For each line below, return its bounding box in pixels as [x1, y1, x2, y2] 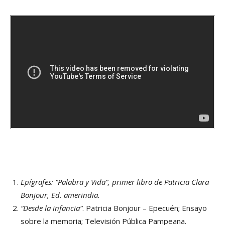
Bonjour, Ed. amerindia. [21, 189, 100, 200]
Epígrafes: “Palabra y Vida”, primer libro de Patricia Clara [21, 176, 209, 187]
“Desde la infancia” [21, 202, 82, 213]
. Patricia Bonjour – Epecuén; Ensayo [82, 202, 207, 213]
